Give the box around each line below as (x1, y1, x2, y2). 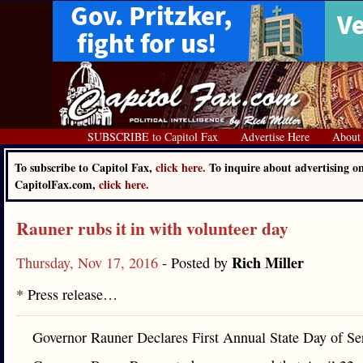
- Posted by (162, 253, 232, 272)
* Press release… (16, 284, 117, 304)
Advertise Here (241, 129, 310, 144)
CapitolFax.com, (15, 176, 99, 193)
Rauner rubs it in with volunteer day (16, 216, 288, 241)
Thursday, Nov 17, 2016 (16, 253, 162, 272)
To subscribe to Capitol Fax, (15, 159, 156, 176)
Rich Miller (232, 252, 304, 273)
